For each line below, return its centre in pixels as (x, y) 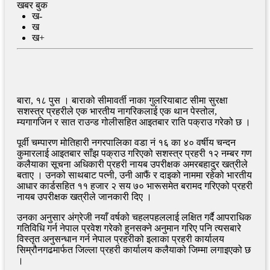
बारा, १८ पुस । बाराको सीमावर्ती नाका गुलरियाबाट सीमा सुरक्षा (122, 100)
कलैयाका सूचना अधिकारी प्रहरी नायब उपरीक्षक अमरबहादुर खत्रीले (132, 164)
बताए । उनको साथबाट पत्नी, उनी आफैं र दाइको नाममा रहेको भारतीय (134, 175)
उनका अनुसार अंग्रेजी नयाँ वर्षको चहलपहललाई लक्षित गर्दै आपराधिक (134, 217)
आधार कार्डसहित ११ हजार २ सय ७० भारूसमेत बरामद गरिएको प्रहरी (135, 186)
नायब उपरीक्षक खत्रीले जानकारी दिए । (84, 196)
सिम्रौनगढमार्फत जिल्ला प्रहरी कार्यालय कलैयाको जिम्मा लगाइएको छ (134, 250)
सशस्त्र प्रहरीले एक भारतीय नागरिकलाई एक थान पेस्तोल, (117, 111)
